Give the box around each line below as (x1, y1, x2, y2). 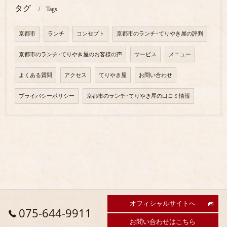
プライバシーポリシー (18, 92, 74, 100)
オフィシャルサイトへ (130, 199, 196, 208)
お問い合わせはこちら (130, 217, 196, 226)
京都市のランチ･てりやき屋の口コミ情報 (86, 92, 190, 100)
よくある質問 (18, 71, 52, 79)
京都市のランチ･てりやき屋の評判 (116, 30, 203, 37)
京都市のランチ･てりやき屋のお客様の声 (18, 51, 122, 58)
